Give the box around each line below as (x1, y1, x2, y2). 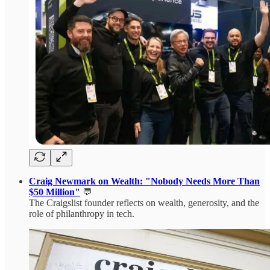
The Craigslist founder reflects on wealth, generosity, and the (29, 198, 259, 209)
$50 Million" (29, 187, 80, 198)
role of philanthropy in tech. (29, 209, 134, 219)
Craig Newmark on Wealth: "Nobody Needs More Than (29, 176, 260, 187)
